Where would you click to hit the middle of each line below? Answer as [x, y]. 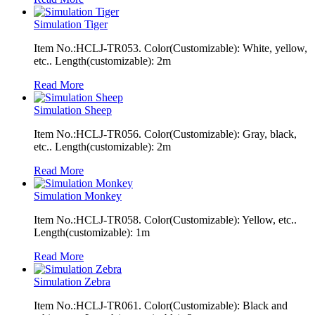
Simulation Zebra [72, 281]
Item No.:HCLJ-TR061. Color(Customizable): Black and [161, 305]
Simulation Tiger [71, 24]
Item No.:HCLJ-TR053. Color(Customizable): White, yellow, [171, 48]
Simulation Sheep [73, 110]
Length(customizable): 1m [92, 232]
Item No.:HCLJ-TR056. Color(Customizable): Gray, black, [165, 134]
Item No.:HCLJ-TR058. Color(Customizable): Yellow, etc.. [165, 219]
